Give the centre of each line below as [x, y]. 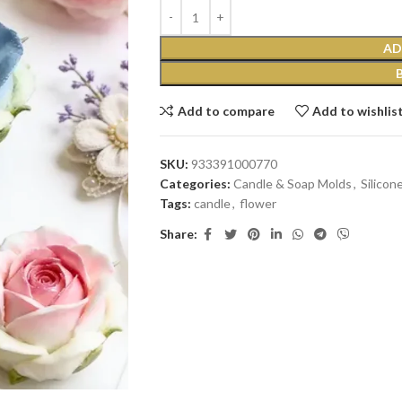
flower [258, 203]
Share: [178, 234]
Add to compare [226, 110]
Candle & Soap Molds [292, 184]
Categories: [195, 184]
